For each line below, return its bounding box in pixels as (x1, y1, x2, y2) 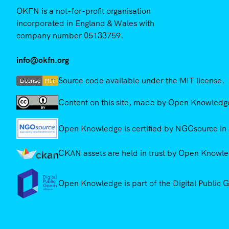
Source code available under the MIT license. (58, 75, 224, 86)
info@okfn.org (16, 55, 69, 66)
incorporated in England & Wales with (16, 18, 154, 29)
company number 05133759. (16, 30, 123, 41)
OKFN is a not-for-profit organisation (16, 6, 151, 17)
